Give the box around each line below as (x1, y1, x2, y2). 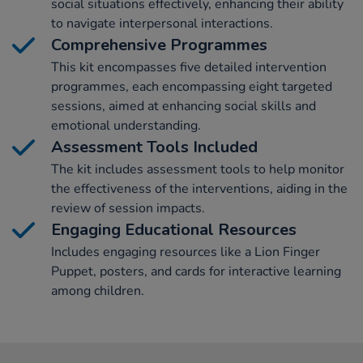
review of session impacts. (51, 199, 205, 218)
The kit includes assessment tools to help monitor (51, 160, 344, 179)
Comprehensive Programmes (51, 34, 267, 57)
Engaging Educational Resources (51, 219, 297, 241)
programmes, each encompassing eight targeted (51, 78, 332, 96)
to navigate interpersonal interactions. (51, 15, 273, 33)
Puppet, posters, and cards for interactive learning (51, 263, 341, 281)
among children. (51, 282, 144, 301)
